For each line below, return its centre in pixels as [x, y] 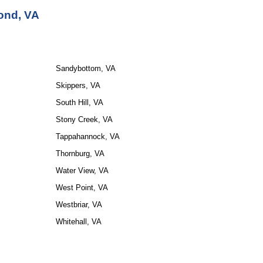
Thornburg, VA [80, 154]
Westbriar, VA [79, 205]
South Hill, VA [79, 102]
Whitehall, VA [78, 222]
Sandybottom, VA [85, 68]
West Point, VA [82, 188]
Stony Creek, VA [84, 119]
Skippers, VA [78, 85]
